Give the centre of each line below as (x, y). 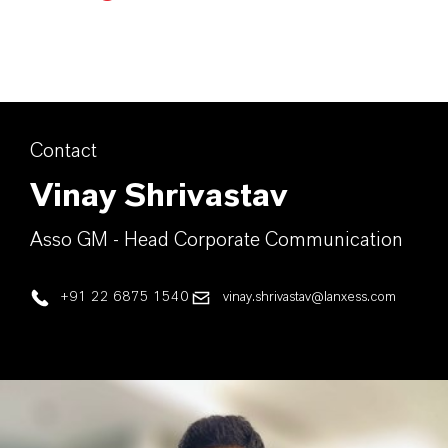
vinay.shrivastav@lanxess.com (309, 297)
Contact (63, 150)
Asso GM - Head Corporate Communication (216, 239)
